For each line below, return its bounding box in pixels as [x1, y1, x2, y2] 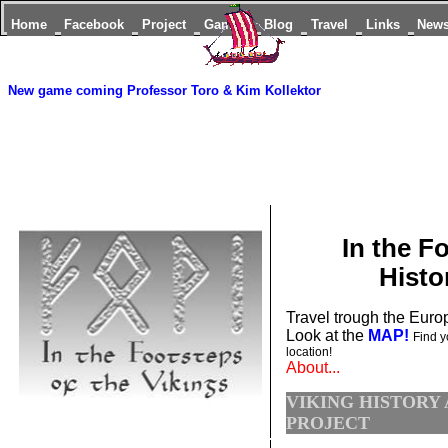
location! [285, 345, 332, 360]
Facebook [64, 16, 129, 32]
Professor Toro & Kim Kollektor [127, 83, 321, 98]
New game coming [8, 83, 123, 98]
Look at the [285, 327, 364, 345]
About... [285, 359, 340, 377]
